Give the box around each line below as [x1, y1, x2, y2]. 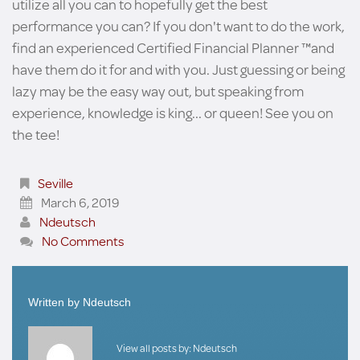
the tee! [12, 124, 59, 145]
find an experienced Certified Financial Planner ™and [12, 37, 334, 58]
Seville [38, 174, 73, 192]
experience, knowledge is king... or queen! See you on [12, 102, 333, 123]
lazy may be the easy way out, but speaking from [12, 80, 304, 101]
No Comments [42, 231, 125, 250]
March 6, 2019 [41, 193, 120, 211]
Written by [28, 295, 83, 309]
